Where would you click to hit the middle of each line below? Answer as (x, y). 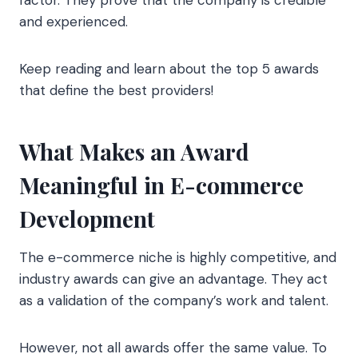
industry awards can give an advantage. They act (173, 278)
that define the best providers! (116, 90)
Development (87, 218)
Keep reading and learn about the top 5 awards (169, 68)
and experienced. (74, 21)
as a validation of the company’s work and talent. (174, 300)
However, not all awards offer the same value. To (173, 347)
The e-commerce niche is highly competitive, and (178, 257)
